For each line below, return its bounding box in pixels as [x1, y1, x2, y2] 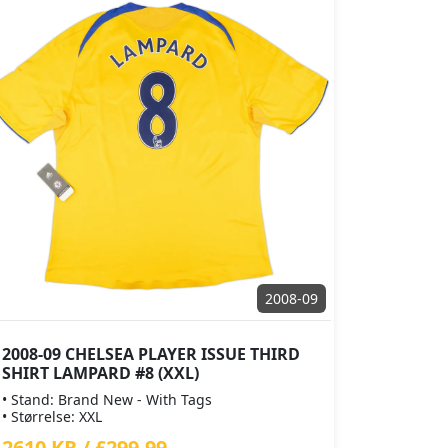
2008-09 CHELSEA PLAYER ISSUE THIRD [2, 343, 300, 365]
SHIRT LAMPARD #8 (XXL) [2, 362, 199, 384]
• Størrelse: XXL [2, 407, 102, 426]
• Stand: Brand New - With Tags [2, 390, 212, 409]
